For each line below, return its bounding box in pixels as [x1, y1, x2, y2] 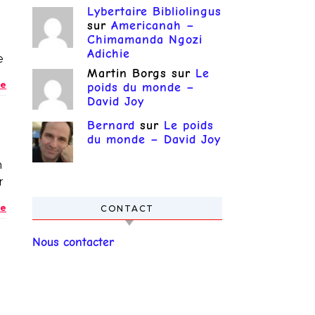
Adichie [87, 46, 130, 61]
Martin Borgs [87, 65, 167, 81]
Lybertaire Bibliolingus [87, 4, 221, 19]
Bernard [87, 118, 135, 134]
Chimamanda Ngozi [87, 32, 202, 47]
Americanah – [111, 18, 195, 33]
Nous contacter [32, 234, 114, 250]
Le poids [164, 118, 214, 134]
